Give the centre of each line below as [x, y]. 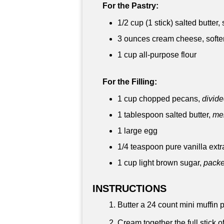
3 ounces [134, 38]
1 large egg [137, 130]
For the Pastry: [130, 5]
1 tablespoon [140, 114]
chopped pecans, [169, 98]
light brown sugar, [170, 162]
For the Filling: [130, 81]
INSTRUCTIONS [129, 188]
